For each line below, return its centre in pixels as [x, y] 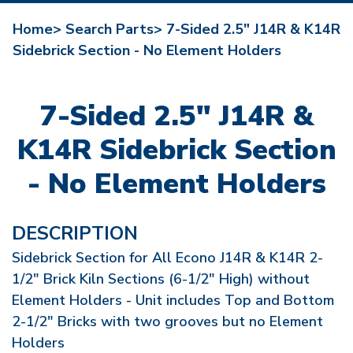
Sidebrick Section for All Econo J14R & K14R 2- [167, 258]
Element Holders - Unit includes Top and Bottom [173, 300]
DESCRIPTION [75, 233]
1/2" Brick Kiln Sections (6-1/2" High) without [161, 279]
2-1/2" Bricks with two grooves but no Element [167, 321]
